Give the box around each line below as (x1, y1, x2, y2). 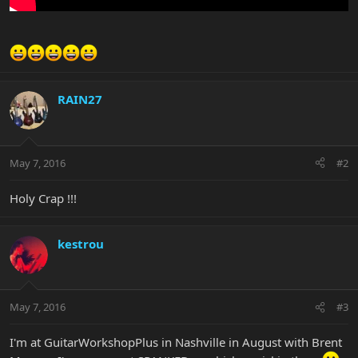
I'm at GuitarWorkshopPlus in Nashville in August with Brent (10, 334, 342, 351)
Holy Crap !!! (10, 189, 77, 206)
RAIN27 (58, 91, 102, 108)
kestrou (58, 235, 104, 252)
